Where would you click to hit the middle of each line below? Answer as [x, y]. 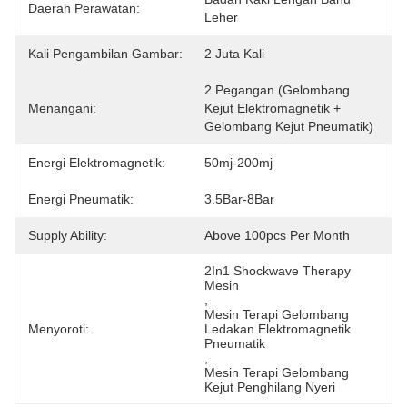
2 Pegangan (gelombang [277, 90]
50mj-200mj [238, 163]
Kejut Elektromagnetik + [273, 108]
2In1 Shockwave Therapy [278, 271]
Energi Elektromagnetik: [97, 163]
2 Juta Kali [234, 54]
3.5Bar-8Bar [239, 199]
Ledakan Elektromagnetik [278, 329]
